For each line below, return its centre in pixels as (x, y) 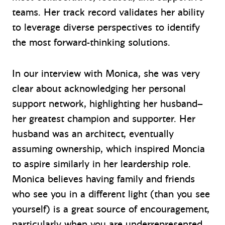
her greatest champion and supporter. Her (104, 119)
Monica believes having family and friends (103, 179)
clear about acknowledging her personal (99, 88)
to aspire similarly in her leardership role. (101, 164)
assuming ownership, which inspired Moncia (108, 149)
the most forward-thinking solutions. (91, 42)
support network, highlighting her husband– (107, 103)
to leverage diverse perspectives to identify (106, 27)
